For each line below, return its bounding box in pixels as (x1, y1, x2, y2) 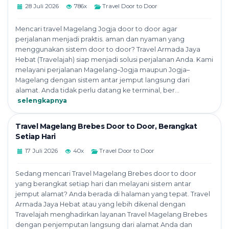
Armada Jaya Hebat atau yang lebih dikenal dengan (15, 200, 186, 209)
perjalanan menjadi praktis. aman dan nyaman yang (15, 35, 185, 43)
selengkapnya (17, 97, 67, 105)
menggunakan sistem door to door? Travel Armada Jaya (15, 45, 200, 54)
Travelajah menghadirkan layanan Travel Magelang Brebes (15, 211, 207, 219)
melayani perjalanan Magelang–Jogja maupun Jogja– (15, 66, 190, 74)
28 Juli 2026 (25, 3, 59, 10)
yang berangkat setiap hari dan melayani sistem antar (15, 180, 191, 188)
